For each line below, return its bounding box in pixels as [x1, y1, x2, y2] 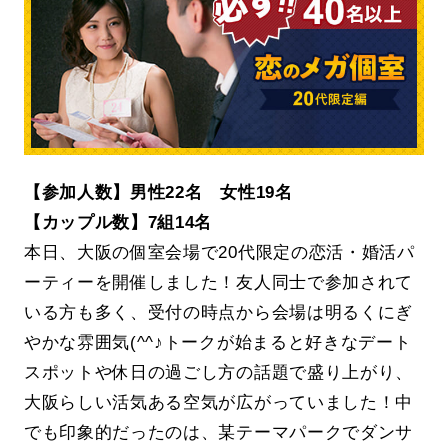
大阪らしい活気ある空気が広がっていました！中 [23, 392, 414, 413]
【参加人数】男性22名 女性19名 [23, 182, 293, 203]
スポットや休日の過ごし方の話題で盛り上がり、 [23, 362, 414, 383]
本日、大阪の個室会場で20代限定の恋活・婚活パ [23, 242, 415, 263]
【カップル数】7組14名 [23, 212, 213, 233]
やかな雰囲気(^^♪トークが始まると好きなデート [23, 332, 412, 353]
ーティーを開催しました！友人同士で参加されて [23, 272, 414, 293]
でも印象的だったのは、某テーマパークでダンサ [23, 422, 414, 443]
